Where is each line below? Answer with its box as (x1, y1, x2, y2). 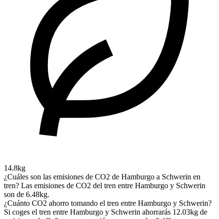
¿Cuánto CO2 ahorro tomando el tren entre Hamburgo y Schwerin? (4, 198, 212, 207)
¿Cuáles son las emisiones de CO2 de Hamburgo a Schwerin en (4, 172, 200, 181)
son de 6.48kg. (4, 190, 49, 198)
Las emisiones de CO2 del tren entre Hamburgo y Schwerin (21, 181, 205, 190)
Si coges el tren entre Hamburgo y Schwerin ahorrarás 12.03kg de (4, 207, 207, 216)
